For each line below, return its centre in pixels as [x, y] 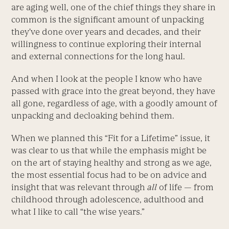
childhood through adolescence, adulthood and [108, 199]
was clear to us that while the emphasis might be [109, 150]
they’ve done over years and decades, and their [106, 31]
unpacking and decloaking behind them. [93, 115]
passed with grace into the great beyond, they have [113, 91]
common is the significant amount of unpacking [108, 19]
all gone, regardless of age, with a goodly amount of [114, 103]
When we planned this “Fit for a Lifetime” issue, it [111, 138]
